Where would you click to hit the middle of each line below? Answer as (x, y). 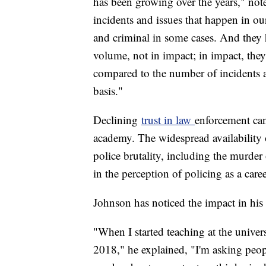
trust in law (168, 120)
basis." (108, 91)
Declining (117, 120)
